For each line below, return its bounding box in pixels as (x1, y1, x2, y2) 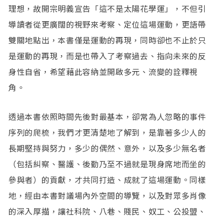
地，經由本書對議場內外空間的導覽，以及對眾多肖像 (8, 189, 206, 202)
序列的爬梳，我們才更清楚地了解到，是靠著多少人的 (8, 126, 206, 139)
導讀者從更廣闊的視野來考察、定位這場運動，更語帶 (8, 18, 206, 30)
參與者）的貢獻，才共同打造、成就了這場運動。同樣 (8, 174, 206, 186)
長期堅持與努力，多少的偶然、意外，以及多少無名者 (8, 142, 206, 154)
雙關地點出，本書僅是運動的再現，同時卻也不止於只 (8, 34, 206, 46)
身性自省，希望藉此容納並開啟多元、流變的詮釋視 (8, 65, 198, 77)
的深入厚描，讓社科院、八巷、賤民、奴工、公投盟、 (8, 205, 206, 218)
